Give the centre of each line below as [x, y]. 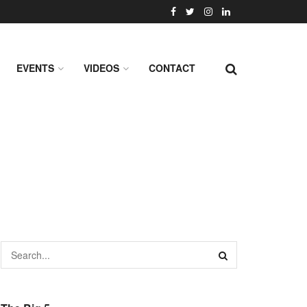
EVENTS [35, 68]
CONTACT [172, 68]
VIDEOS [101, 68]
